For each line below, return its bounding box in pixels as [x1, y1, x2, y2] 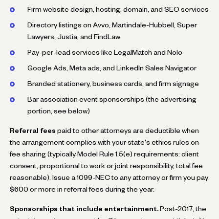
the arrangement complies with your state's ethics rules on [10, 139, 199, 145]
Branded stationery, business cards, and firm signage [27, 81, 199, 86]
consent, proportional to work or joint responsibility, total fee [10, 163, 203, 168]
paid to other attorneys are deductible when [56, 128, 199, 133]
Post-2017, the [158, 206, 206, 211]
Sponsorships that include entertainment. [10, 206, 158, 211]
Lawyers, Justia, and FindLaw [27, 34, 120, 39]
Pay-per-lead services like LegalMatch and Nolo [27, 49, 182, 55]
